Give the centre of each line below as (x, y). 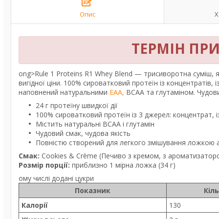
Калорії (35, 205)
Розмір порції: (44, 165)
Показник (93, 190)
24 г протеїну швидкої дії (78, 105)
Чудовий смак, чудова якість (83, 133)
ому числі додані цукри (56, 178)
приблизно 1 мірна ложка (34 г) (123, 165)
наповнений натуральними (63, 92)
